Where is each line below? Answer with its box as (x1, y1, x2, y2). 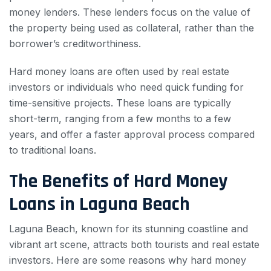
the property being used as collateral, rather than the (9, 22, 254, 34)
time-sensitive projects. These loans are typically (9, 97, 231, 109)
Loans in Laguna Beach (9, 192, 190, 217)
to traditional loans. (9, 144, 96, 157)
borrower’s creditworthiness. (9, 38, 141, 50)
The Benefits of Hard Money (9, 169, 227, 194)
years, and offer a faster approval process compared (9, 128, 255, 141)
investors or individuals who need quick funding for (9, 81, 244, 94)
